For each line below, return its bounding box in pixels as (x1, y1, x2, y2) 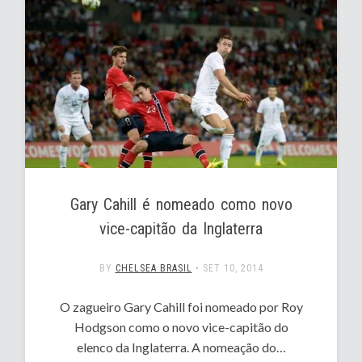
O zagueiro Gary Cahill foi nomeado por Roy (59, 299, 303, 315)
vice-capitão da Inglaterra (99, 219, 263, 239)
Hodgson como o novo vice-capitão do (74, 319, 288, 335)
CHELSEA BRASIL (115, 263, 192, 275)
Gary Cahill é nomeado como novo (69, 195, 293, 215)
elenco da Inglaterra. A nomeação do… (76, 339, 286, 356)
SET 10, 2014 (202, 263, 263, 275)
